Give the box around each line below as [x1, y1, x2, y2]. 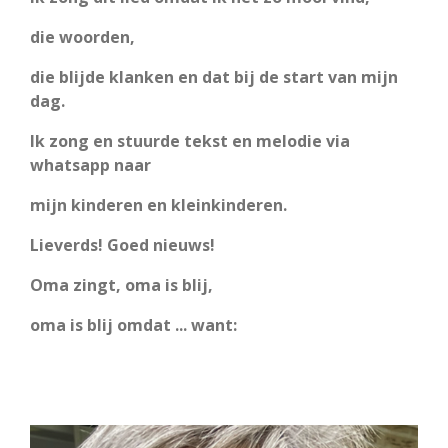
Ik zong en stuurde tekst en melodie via [30, 129, 350, 152]
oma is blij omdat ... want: [30, 313, 237, 336]
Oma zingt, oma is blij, [30, 273, 217, 296]
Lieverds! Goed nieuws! [30, 233, 215, 256]
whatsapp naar [30, 153, 151, 176]
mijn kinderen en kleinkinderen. [30, 193, 291, 216]
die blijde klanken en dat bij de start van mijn [30, 65, 398, 88]
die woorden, [30, 25, 139, 48]
